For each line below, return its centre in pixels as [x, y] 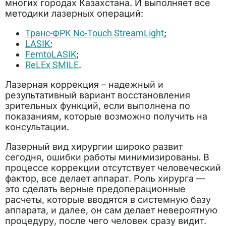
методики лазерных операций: [75, 13]
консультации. [37, 127]
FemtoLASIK [51, 54]
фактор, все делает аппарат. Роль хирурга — [105, 178]
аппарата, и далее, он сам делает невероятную [111, 210]
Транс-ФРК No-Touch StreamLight [95, 33]
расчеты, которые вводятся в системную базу [108, 200]
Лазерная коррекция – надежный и [84, 84]
